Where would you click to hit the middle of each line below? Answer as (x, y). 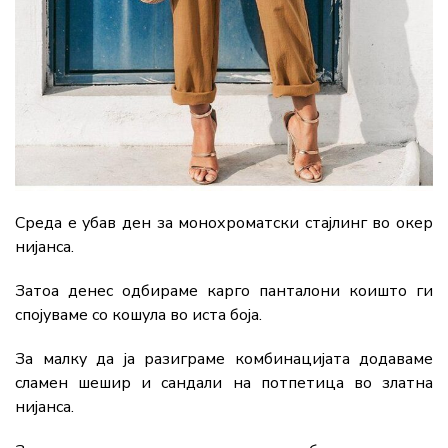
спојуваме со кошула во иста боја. (138, 314)
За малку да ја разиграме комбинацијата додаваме (224, 358)
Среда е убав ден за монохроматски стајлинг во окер (224, 222)
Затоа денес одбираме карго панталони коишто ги (224, 290)
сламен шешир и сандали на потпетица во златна (224, 382)
